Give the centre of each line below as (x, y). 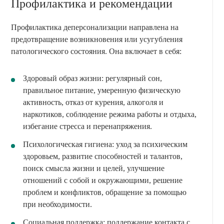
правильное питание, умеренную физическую (102, 90)
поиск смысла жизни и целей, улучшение (94, 168)
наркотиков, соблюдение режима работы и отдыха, (110, 114)
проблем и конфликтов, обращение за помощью (105, 192)
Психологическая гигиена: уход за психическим (105, 144)
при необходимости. (57, 204)
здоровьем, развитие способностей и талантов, (103, 156)
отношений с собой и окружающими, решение (103, 180)
